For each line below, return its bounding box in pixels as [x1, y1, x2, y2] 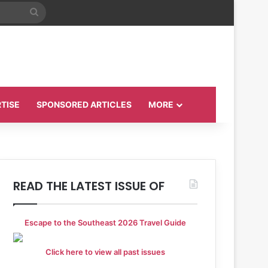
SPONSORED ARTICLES [36, 99, 132, 109]
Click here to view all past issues [45, 246, 165, 257]
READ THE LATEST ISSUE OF [13, 177, 165, 194]
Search [37, 6, 69, 17]
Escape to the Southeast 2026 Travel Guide [25, 217, 186, 227]
